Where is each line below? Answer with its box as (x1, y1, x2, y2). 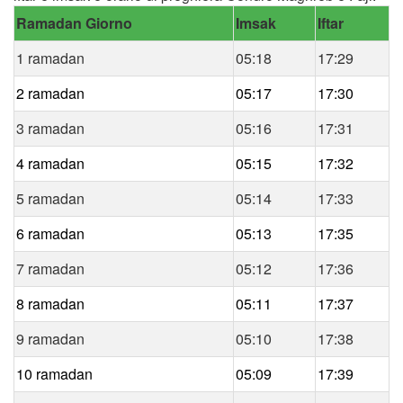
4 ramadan (16, 152, 85, 174)
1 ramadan (16, 47, 85, 68)
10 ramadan (16, 363, 93, 384)
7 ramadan (16, 257, 85, 279)
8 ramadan (16, 292, 85, 314)
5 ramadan (16, 187, 85, 209)
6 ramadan (16, 222, 85, 244)
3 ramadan (16, 117, 85, 139)
